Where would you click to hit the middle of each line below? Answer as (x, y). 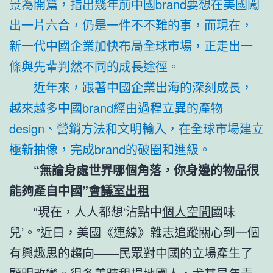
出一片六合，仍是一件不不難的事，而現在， (131, 24)
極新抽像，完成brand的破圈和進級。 (110, 149)
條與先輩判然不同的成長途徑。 (94, 66)
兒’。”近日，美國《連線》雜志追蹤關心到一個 (134, 232)
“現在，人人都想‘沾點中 (98, 211)
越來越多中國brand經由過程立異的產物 (116, 107)
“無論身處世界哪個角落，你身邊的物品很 (146, 169)
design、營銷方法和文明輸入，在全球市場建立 (136, 128)
